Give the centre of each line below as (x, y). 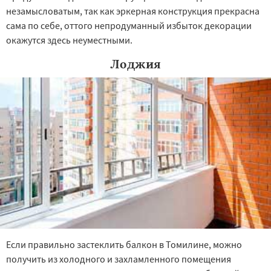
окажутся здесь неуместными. (69, 40)
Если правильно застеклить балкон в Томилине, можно (124, 244)
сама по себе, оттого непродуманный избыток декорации (129, 25)
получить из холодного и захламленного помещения (119, 259)
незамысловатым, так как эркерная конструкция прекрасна (133, 11)
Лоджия (135, 64)
